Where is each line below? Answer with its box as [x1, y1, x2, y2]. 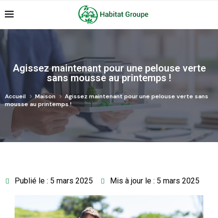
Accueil [5, 92, 26, 100]
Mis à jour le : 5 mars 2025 [110, 176, 200, 185]
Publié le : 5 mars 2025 [15, 176, 93, 185]
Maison [35, 92, 55, 100]
